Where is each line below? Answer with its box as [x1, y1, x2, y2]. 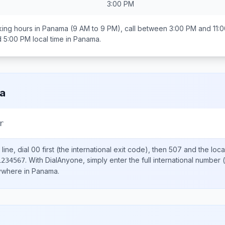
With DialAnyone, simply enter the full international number [29, 156, 220, 164]
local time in [31, 35, 73, 43]
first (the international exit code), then [40, 145, 169, 154]
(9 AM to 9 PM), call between [68, 24, 169, 33]
